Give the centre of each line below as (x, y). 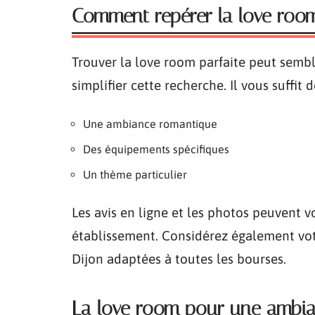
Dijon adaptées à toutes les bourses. (179, 259)
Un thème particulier (135, 174)
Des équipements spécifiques (156, 149)
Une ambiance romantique (150, 124)
